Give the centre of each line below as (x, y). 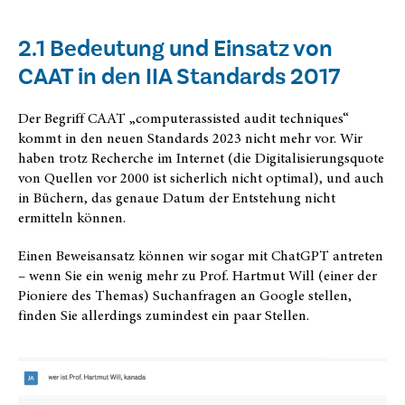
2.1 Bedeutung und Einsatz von (175, 49)
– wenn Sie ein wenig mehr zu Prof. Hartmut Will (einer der (198, 276)
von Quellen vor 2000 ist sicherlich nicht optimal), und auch (201, 179)
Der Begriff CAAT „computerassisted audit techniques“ (184, 119)
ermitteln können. (72, 218)
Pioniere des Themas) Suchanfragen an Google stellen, (185, 296)
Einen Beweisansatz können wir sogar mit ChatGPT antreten (201, 256)
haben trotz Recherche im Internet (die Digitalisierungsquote (201, 159)
